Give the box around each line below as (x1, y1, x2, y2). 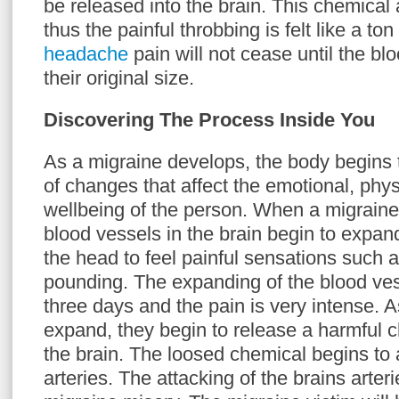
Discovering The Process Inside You (44, 109, 375, 131)
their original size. (44, 67, 194, 89)
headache (44, 43, 128, 65)
